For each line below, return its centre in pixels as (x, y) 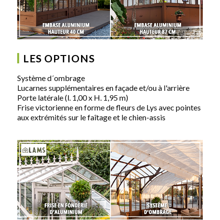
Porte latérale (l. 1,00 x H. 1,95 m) (73, 97)
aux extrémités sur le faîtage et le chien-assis (91, 117)
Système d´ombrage (51, 78)
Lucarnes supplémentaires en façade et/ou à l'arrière (103, 87)
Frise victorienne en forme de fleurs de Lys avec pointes (109, 107)
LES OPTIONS (59, 58)
